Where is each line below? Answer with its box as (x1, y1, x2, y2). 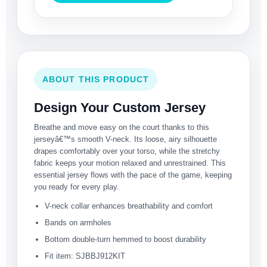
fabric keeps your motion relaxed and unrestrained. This (34, 159, 226, 168)
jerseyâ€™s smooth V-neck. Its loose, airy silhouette (34, 135, 217, 144)
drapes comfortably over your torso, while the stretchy (34, 147, 220, 156)
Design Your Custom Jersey (34, 100, 206, 116)
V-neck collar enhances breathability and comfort (45, 201, 213, 211)
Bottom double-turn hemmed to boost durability (45, 235, 206, 244)
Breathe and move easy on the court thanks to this (34, 123, 209, 132)
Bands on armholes (45, 218, 111, 228)
